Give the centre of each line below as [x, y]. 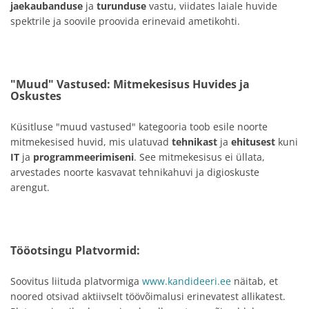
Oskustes [36, 96]
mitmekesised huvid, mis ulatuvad [91, 142]
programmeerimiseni [83, 157]
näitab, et [255, 281]
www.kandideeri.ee [187, 281]
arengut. [30, 187]
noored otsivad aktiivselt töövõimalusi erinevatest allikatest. [148, 296]
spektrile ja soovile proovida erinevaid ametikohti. [125, 21]
